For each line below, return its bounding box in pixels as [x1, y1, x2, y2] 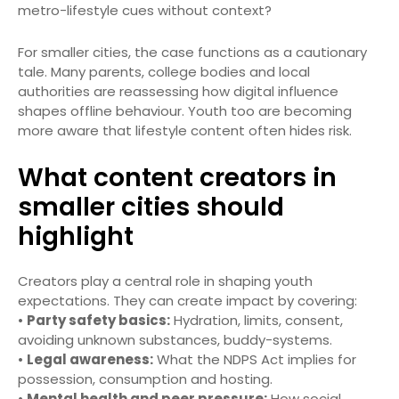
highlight [18, 219, 134, 255]
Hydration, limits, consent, [170, 311, 343, 330]
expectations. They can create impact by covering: [18, 291, 357, 311]
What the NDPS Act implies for [153, 350, 356, 370]
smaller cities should [18, 190, 284, 225]
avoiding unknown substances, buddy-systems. [18, 330, 332, 350]
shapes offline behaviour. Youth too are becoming [18, 102, 352, 121]
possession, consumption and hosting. [18, 370, 273, 389]
